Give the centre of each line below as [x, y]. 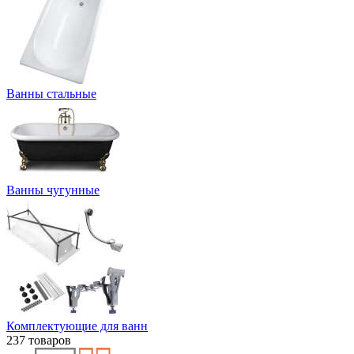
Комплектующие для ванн [77, 326]
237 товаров [39, 340]
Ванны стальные [51, 93]
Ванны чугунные [53, 190]
